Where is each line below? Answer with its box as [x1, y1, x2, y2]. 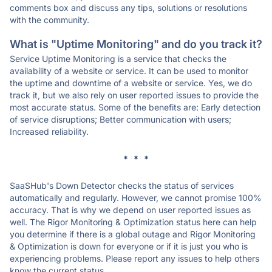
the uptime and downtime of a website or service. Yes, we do [10, 78, 252, 88]
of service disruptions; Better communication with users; [10, 114, 231, 124]
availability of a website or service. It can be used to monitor [10, 66, 248, 76]
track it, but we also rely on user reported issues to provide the [10, 90, 259, 100]
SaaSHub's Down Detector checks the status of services [10, 180, 234, 191]
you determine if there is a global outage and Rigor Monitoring [10, 229, 256, 239]
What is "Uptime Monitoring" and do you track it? [10, 38, 262, 50]
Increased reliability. [10, 126, 89, 137]
